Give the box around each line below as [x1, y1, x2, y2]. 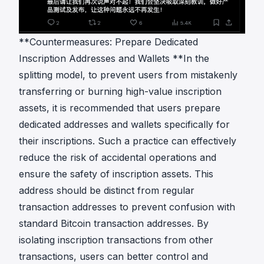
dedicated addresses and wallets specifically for [19, 118, 230, 130]
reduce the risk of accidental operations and [19, 151, 216, 163]
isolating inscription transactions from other [19, 233, 213, 246]
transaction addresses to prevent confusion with [19, 200, 235, 213]
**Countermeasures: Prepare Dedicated [19, 35, 198, 48]
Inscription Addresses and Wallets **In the [19, 52, 209, 64]
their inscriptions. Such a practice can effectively [19, 134, 236, 147]
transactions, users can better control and [19, 250, 208, 262]
